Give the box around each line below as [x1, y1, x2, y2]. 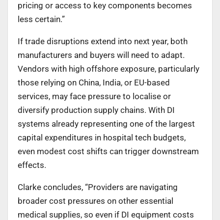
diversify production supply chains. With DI [18, 105, 175, 115]
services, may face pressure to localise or [18, 91, 171, 101]
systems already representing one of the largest [18, 118, 195, 129]
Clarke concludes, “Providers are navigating [18, 182, 178, 192]
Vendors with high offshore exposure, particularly [18, 63, 199, 74]
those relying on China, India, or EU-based [18, 77, 170, 87]
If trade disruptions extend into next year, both [18, 36, 188, 46]
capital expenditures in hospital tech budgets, [18, 132, 186, 142]
